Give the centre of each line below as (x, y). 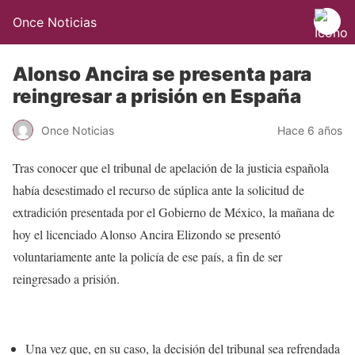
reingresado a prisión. (66, 279)
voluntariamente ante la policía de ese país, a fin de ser (147, 256)
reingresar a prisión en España (157, 96)
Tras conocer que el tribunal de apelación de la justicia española (171, 168)
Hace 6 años (310, 130)
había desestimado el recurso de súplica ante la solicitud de (158, 190)
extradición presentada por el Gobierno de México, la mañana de (174, 212)
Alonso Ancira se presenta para (162, 74)
